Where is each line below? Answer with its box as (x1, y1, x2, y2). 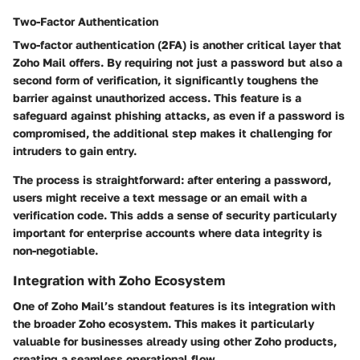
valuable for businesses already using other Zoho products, (13, 334, 337, 349)
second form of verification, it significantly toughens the (13, 73, 318, 87)
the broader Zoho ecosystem (13, 317, 168, 331)
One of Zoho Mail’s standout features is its (13, 299, 248, 313)
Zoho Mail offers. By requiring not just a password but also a (13, 55, 342, 69)
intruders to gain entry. (13, 144, 137, 157)
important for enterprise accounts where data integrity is (13, 226, 322, 239)
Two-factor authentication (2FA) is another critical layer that (13, 38, 342, 51)
